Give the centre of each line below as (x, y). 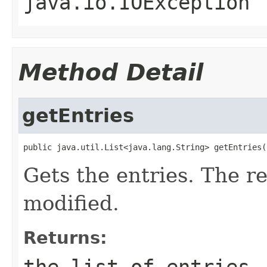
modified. (71, 203)
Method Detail (111, 72)
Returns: (65, 237)
